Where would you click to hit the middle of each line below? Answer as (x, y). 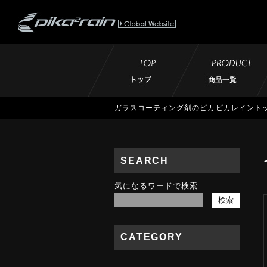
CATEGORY (152, 237)
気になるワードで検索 (156, 186)
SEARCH (145, 161)
